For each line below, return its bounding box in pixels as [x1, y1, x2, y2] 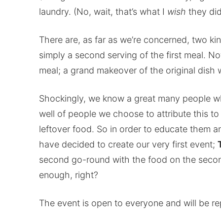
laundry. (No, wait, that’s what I [38, 6, 167, 17]
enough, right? [38, 169, 98, 180]
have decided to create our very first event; [38, 139, 218, 149]
